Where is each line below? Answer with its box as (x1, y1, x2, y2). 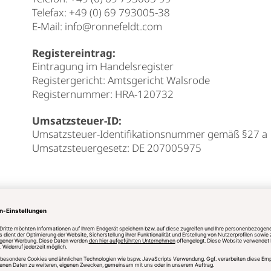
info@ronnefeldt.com (65, 19, 163, 33)
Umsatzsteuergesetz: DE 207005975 (32, 141, 202, 155)
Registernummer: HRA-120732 (32, 87, 174, 101)
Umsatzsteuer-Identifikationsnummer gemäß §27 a (32, 127, 268, 141)
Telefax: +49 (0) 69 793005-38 (32, 5, 171, 19)
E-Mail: (32, 19, 65, 33)
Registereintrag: (32, 46, 116, 60)
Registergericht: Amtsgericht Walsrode (32, 73, 211, 87)
